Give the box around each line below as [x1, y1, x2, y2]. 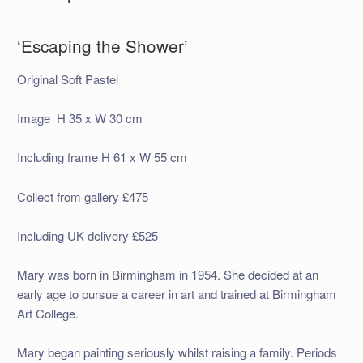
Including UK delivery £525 [16, 226, 158, 244]
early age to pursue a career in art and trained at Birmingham [16, 285, 336, 303]
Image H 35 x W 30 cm [16, 109, 143, 127]
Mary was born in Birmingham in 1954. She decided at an [16, 266, 318, 284]
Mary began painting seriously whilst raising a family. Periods [16, 344, 337, 361]
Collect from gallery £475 [16, 187, 148, 205]
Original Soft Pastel [16, 70, 118, 88]
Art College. [16, 305, 79, 322]
